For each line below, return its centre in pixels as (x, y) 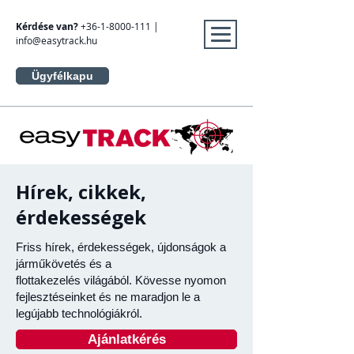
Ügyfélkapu (62, 76)
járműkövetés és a (64, 264)
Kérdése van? (47, 26)
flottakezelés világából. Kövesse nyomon (121, 280)
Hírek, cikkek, (81, 192)
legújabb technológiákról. (79, 313)
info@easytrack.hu (56, 40)
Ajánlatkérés (126, 339)
